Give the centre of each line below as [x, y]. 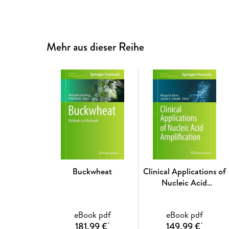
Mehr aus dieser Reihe [96, 47]
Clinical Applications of [184, 171]
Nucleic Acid [185, 183]
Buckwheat [93, 171]
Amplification [184, 194]
